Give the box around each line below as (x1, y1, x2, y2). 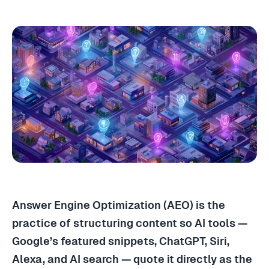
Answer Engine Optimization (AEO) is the (12, 199, 225, 212)
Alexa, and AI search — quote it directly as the (12, 253, 252, 266)
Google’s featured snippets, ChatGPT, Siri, (12, 235, 229, 248)
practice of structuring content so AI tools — (12, 217, 247, 230)
